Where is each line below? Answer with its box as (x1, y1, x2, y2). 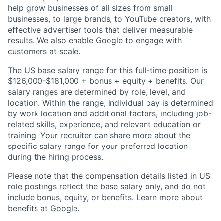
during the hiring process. (8, 151, 103, 162)
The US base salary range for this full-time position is (8, 65, 207, 75)
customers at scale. (8, 46, 80, 56)
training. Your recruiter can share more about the (8, 130, 190, 140)
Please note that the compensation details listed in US (8, 170, 210, 181)
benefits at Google (8, 203, 77, 213)
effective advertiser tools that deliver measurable (8, 24, 193, 35)
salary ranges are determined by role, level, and (8, 86, 185, 97)
